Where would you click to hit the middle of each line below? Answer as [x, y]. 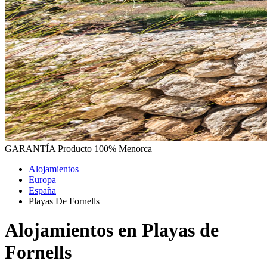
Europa [42, 179]
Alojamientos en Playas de [112, 230]
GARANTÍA [30, 148]
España [42, 190]
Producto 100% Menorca [105, 148]
